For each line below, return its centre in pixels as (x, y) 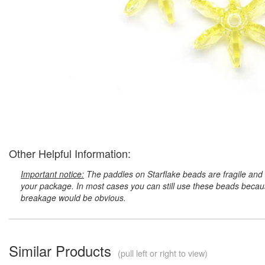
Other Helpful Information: (70, 153)
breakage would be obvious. (73, 197)
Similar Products (62, 250)
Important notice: (52, 174)
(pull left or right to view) (161, 253)
